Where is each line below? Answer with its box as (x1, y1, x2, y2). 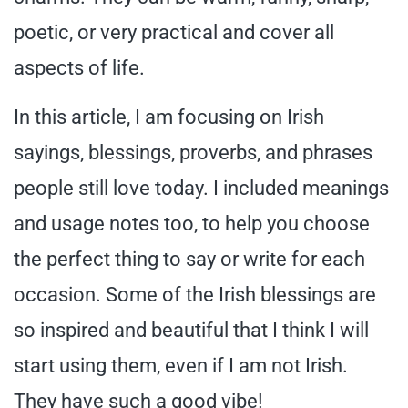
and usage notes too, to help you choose (14, 211, 370, 235)
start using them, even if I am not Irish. (14, 353, 348, 377)
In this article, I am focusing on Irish (14, 105, 324, 128)
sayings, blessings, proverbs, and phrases (14, 140, 372, 164)
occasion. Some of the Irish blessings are (14, 282, 376, 306)
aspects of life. (14, 56, 145, 79)
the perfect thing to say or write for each (14, 247, 365, 270)
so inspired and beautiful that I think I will (14, 318, 369, 342)
